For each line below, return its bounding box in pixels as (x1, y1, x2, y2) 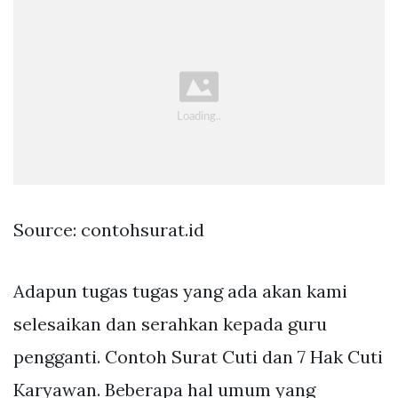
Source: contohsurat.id (13, 218, 204, 241)
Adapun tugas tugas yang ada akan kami (13, 279, 347, 302)
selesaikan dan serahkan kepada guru (13, 312, 327, 335)
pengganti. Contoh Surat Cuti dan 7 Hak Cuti (13, 345, 383, 368)
